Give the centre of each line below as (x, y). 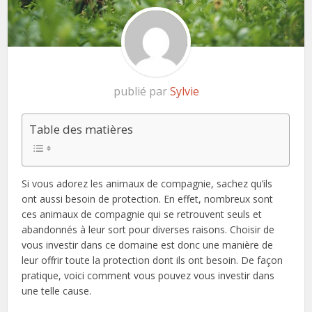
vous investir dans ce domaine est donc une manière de (148, 244)
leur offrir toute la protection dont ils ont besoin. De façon (153, 260)
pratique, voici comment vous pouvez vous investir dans (148, 275)
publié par (141, 91)
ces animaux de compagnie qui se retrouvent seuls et (142, 214)
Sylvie (184, 91)
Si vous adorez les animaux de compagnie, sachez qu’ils (147, 183)
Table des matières (81, 129)
